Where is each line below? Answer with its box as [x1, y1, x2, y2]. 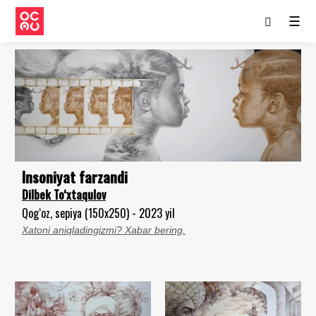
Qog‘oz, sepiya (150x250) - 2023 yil [22, 204, 175, 221]
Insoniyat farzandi [22, 165, 128, 188]
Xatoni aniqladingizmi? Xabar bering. [22, 224, 186, 236]
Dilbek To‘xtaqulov [22, 186, 106, 203]
